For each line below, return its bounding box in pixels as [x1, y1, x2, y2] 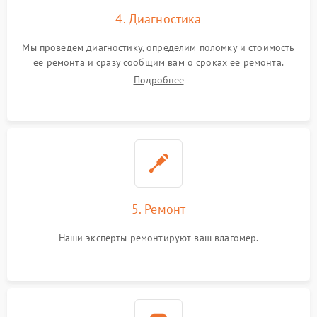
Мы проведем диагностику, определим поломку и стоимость [22, 41, 295, 54]
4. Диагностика [115, 11, 202, 27]
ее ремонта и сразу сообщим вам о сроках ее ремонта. [33, 56, 284, 69]
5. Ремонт [131, 201, 186, 217]
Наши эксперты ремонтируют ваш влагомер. [58, 231, 259, 244]
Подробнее [133, 74, 184, 86]
